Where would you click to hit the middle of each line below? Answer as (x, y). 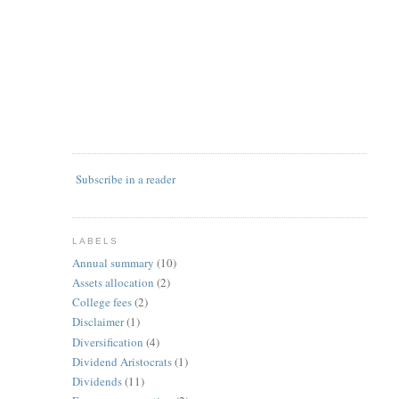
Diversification (107, 342)
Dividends (97, 382)
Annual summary (113, 262)
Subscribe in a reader (125, 179)
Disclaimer (98, 322)
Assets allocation (113, 282)
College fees (102, 302)
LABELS (95, 241)
